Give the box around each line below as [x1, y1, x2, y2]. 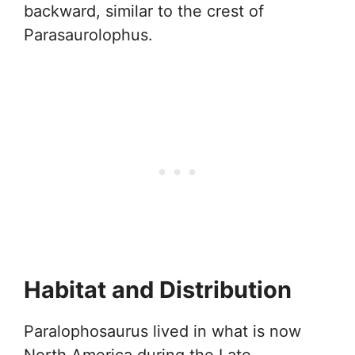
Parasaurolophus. [24, 25, 153, 44]
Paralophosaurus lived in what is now [24, 321, 301, 341]
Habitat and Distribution [24, 275, 292, 303]
